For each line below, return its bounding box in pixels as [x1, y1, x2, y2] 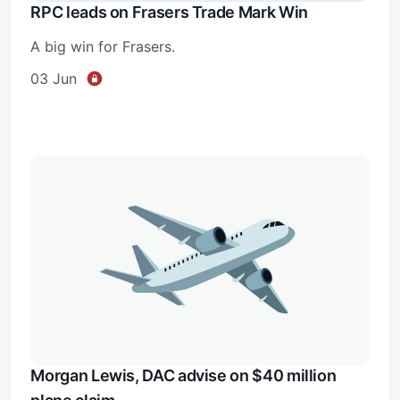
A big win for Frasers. [30, 37, 176, 55]
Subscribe [161, 286, 239, 304]
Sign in [174, 321, 226, 340]
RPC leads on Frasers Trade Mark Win [30, 2, 308, 21]
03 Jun [30, 69, 78, 87]
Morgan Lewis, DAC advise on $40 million [30, 366, 337, 386]
